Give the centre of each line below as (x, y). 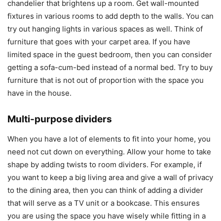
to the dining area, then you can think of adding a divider (105, 190)
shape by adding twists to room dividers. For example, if (105, 164)
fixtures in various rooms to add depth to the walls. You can (110, 16)
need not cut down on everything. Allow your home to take (109, 151)
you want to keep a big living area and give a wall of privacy (110, 177)
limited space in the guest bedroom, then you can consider (110, 54)
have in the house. (39, 93)
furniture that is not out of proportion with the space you (106, 80)
